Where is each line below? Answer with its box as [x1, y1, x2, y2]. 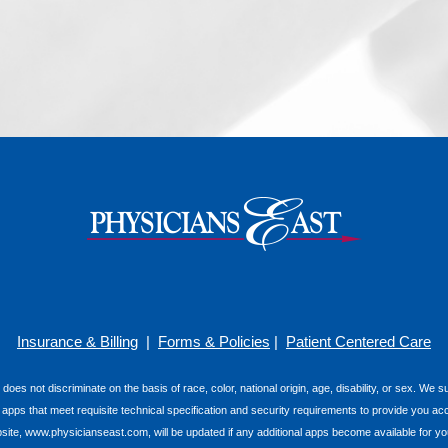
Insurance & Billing [17, 333, 138, 350]
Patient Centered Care [286, 333, 431, 350]
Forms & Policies [158, 333, 270, 350]
